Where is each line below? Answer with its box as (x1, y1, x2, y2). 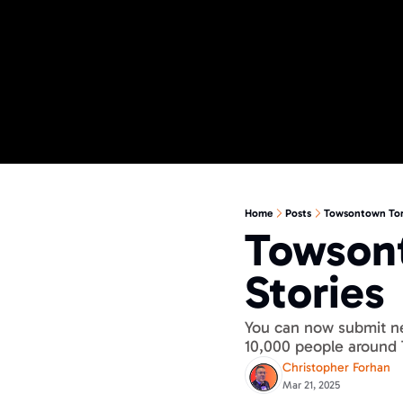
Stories (245, 265, 385, 319)
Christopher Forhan (282, 360, 390, 375)
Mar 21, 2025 (282, 379, 340, 391)
